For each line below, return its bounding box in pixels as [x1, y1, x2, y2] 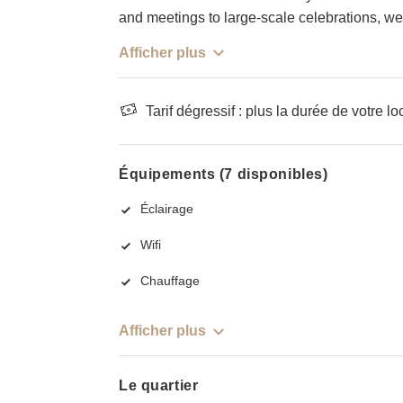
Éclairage [140, 201, 193, 217]
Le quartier [119, 378, 199, 394]
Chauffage [140, 273, 200, 289]
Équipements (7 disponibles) [119, 166, 328, 182]
